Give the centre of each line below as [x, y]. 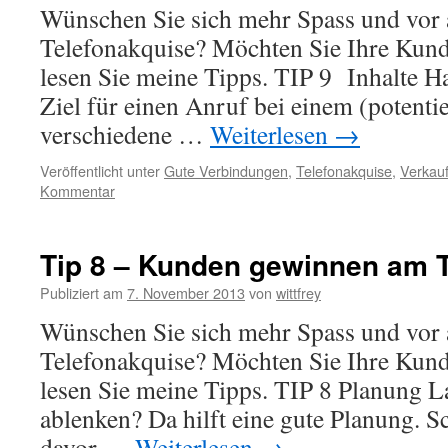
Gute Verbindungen [226, 170]
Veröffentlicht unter [100, 170]
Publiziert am [81, 292]
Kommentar [77, 190]
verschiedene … [125, 134]
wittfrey [298, 292]
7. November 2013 [186, 292]
